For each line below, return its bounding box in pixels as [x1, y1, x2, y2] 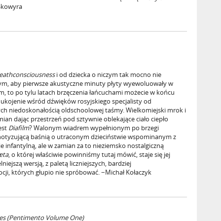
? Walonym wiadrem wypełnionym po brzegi [29, 123, 159, 132]
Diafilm [8, 123, 29, 132]
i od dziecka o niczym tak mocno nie [55, 70, 161, 79]
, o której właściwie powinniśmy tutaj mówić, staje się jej [8, 150, 170, 159]
